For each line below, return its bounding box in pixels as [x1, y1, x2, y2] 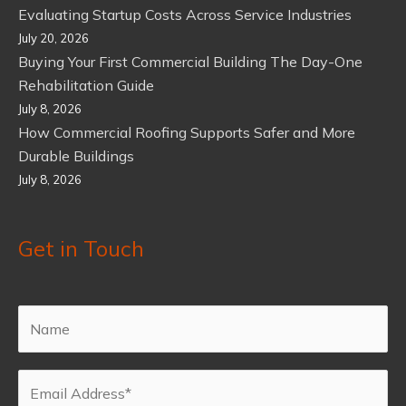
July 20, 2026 [18, 31, 89, 46]
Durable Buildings [18, 147, 134, 166]
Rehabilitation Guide [18, 76, 154, 95]
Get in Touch [18, 235, 144, 263]
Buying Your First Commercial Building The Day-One [18, 53, 362, 72]
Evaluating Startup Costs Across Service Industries [18, 5, 352, 24]
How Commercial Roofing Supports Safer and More [18, 123, 355, 142]
